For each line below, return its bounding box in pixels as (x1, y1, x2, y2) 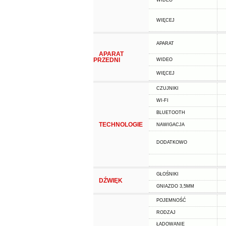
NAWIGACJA (156, 122, 185, 127)
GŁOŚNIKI (156, 172, 179, 177)
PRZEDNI (93, 56, 120, 64)
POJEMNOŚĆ (156, 198, 186, 203)
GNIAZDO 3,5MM (156, 184, 194, 189)
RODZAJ (156, 210, 176, 215)
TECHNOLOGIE (98, 121, 143, 128)
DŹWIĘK (98, 177, 123, 184)
